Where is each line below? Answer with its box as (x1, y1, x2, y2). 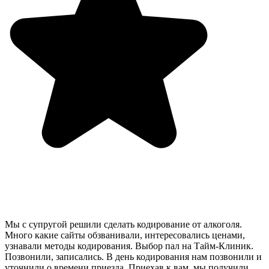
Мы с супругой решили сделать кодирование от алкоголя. (5, 219, 242, 229)
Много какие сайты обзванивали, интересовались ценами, (5, 229, 245, 240)
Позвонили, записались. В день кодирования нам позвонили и (5, 251, 262, 262)
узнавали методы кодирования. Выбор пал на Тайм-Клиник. (5, 240, 253, 251)
